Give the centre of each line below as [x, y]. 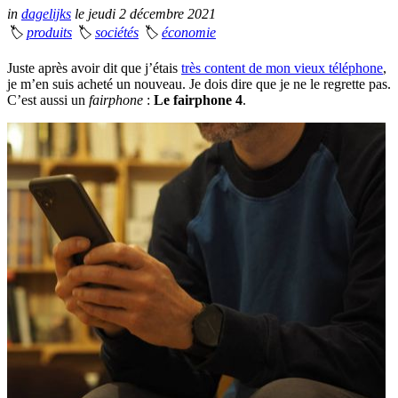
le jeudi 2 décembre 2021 [143, 14]
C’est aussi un [48, 100]
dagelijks [46, 14]
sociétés [117, 33]
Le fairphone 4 [198, 100]
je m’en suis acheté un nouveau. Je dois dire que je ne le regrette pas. [199, 84]
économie [189, 33]
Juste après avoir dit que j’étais [94, 68]
